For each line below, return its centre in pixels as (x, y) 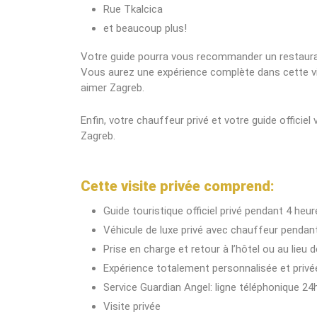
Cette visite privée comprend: (178, 186)
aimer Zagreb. (113, 88)
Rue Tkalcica (133, 9)
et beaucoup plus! (145, 28)
